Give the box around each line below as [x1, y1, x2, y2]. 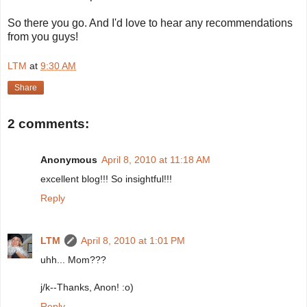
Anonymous [40, 153, 97, 165]
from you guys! [8, 30, 78, 42]
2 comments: [8, 116, 89, 132]
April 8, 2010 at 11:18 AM [101, 153, 210, 165]
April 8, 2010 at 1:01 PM [81, 234, 185, 246]
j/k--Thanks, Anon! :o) [40, 281, 134, 293]
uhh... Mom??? [40, 254, 106, 265]
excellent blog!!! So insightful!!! [40, 173, 172, 184]
